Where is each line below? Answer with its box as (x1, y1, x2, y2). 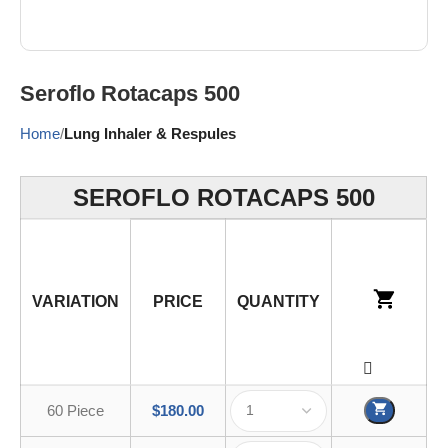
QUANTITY (237, 292, 321, 310)
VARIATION (32, 292, 120, 310)
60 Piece (47, 401, 105, 419)
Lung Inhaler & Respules (64, 124, 236, 142)
